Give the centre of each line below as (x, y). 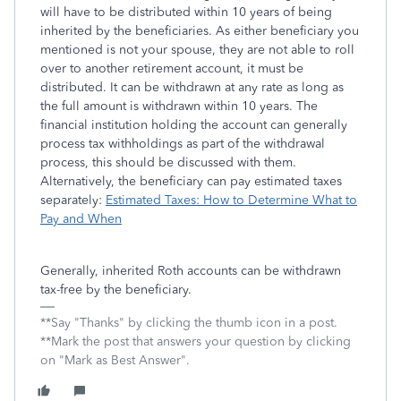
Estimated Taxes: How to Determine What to (231, 200)
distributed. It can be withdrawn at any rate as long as (192, 87)
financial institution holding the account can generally (194, 125)
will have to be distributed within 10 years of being (186, 12)
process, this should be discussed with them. (168, 162)
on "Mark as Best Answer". (115, 360)
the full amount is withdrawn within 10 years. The (179, 106)
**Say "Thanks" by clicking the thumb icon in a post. (189, 323)
